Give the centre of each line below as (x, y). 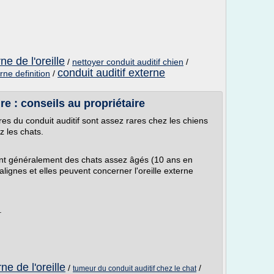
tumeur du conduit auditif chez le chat (135, 268)
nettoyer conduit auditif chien (128, 62)
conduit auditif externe (111, 73)
